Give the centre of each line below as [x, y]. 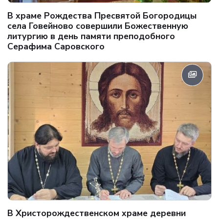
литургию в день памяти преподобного [91, 36]
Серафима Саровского [56, 46]
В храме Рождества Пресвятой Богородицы [102, 15]
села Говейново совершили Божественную [98, 26]
